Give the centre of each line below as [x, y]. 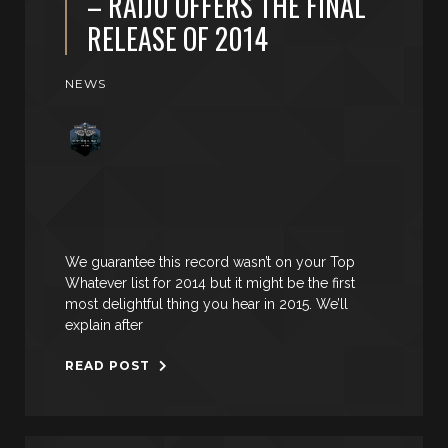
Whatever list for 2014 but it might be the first [210, 283]
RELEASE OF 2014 [177, 38]
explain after [104, 325]
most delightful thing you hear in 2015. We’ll [206, 304]
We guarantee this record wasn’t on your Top [210, 262]
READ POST [109, 365]
